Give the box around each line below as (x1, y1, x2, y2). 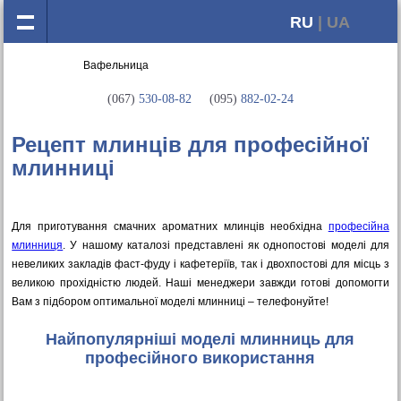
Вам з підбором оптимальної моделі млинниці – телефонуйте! (12, 295, 329, 308)
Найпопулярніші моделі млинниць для (46, 330, 355, 348)
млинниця (12, 239, 64, 252)
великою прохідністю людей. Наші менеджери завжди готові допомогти (12, 277, 389, 289)
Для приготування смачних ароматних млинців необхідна (12, 220, 328, 233)
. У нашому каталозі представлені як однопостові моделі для (63, 239, 389, 252)
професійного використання (85, 349, 316, 367)
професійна (328, 220, 389, 233)
